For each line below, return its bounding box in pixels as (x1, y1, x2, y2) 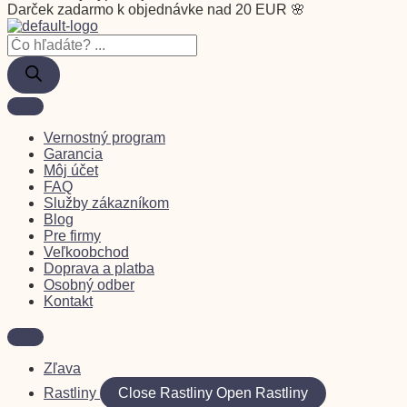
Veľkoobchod (44, 244, 129, 260)
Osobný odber (44, 277, 134, 293)
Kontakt (44, 293, 93, 309)
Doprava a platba (44, 261, 154, 276)
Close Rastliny (118, 385, 213, 401)
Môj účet (44, 163, 98, 178)
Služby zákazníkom (44, 195, 169, 211)
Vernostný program (44, 130, 165, 145)
